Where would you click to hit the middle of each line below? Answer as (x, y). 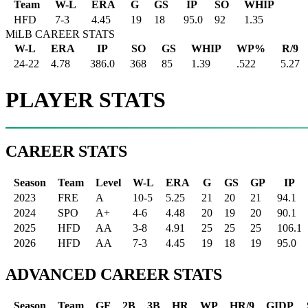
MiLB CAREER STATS (60, 34)
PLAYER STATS (86, 99)
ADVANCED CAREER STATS (114, 274)
